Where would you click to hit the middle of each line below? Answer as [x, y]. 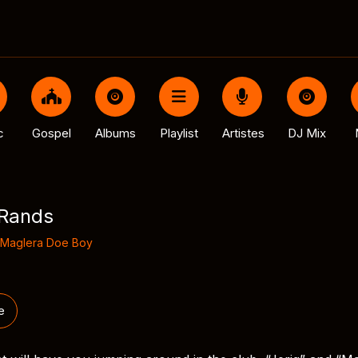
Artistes [243, 133]
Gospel [51, 133]
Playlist [179, 133]
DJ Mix [307, 133]
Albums [115, 133]
